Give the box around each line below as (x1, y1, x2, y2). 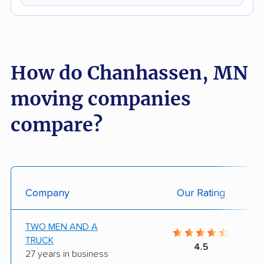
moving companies (11, 87, 191, 111)
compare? (11, 113, 103, 137)
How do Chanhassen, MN (11, 61, 248, 85)
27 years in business (25, 249, 108, 259)
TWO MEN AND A (25, 222, 98, 232)
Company (25, 187, 70, 199)
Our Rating (176, 187, 225, 199)
